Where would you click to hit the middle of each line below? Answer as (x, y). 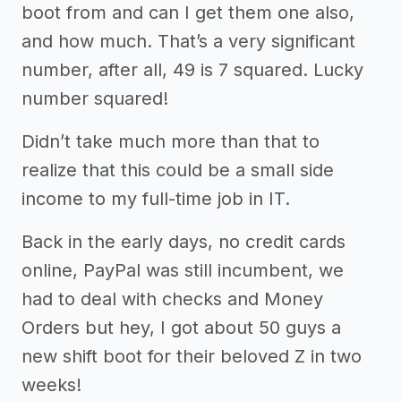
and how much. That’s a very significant (188, 42)
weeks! (51, 385)
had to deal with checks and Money (172, 299)
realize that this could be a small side (178, 171)
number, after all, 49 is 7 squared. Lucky (192, 70)
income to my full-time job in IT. (156, 199)
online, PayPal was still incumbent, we (183, 271)
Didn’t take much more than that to (171, 142)
